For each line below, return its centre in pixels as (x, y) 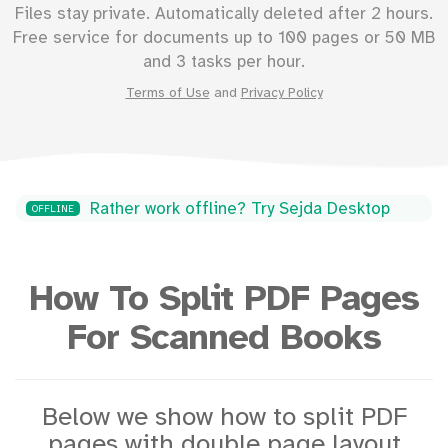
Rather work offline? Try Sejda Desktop (240, 209)
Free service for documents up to (145, 38)
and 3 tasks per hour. (224, 62)
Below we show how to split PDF (224, 418)
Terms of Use (167, 93)
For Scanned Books (224, 339)
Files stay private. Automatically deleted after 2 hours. (224, 14)
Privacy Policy (281, 93)
